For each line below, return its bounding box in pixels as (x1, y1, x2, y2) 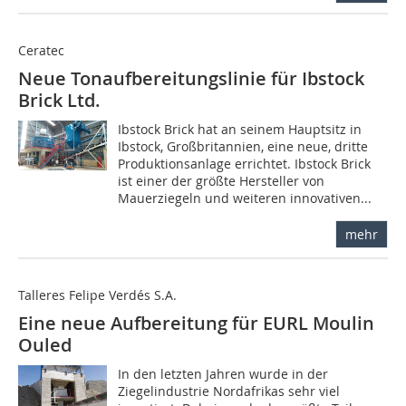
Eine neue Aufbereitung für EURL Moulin (18, 311, 374, 336)
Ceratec (18, 42, 64, 60)
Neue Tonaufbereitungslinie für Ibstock (18, 66, 364, 92)
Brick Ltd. (18, 88, 101, 113)
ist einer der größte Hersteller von (118, 172, 325, 190)
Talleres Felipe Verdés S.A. (18, 286, 177, 304)
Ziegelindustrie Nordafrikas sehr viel (118, 382, 341, 401)
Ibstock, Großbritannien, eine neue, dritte (118, 138, 369, 156)
